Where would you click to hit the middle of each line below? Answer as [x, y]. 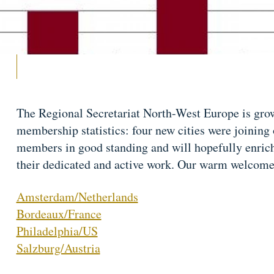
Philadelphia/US [57, 231]
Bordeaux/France [59, 213]
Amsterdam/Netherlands [77, 196]
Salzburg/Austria [58, 248]
